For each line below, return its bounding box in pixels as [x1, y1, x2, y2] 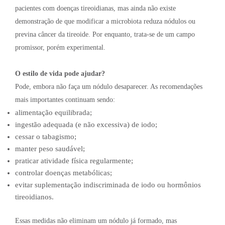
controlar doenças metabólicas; [15, 169, 112, 177]
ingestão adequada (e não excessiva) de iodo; [15, 121, 157, 129]
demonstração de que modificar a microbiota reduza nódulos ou [15, 18, 195, 26]
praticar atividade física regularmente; [15, 157, 133, 165]
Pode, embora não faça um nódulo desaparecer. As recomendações [15, 83, 202, 91]
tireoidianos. [15, 193, 54, 201]
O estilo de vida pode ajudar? [15, 70, 105, 78]
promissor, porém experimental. [15, 44, 105, 52]
